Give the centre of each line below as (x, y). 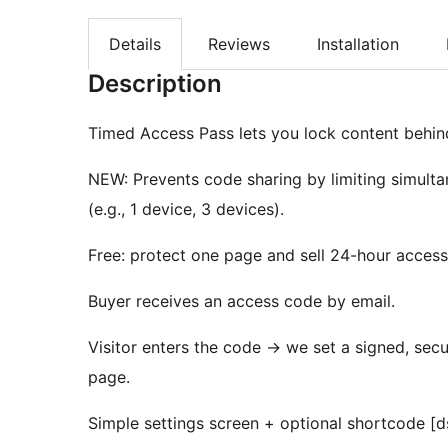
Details (135, 44)
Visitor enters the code (177, 347)
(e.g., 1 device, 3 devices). (186, 209)
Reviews (239, 44)
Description (155, 84)
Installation (358, 44)
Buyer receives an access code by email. (241, 301)
